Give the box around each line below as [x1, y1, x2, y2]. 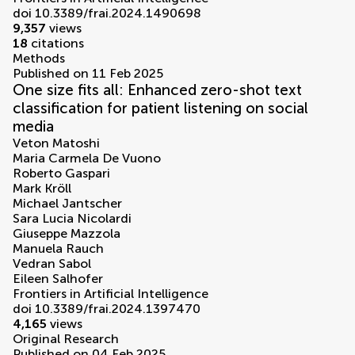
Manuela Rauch [13, 241, 104, 257]
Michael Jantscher [13, 196, 122, 212]
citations [28, 36, 84, 52]
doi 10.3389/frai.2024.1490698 [13, 6, 201, 21]
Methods [13, 51, 65, 67]
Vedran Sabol [13, 256, 91, 272]
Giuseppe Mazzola [13, 226, 120, 242]
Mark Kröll [13, 181, 71, 197]
